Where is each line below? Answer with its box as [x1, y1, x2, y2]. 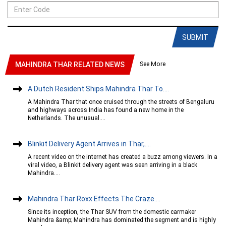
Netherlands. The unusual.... [28, 114, 105, 122]
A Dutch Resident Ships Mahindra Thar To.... [28, 84, 169, 93]
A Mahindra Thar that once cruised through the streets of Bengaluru [28, 98, 214, 105]
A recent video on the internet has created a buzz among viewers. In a [28, 153, 217, 160]
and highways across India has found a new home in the [28, 106, 184, 114]
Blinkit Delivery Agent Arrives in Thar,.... [28, 139, 151, 148]
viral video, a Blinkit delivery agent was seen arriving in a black [28, 161, 197, 168]
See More [140, 60, 165, 68]
